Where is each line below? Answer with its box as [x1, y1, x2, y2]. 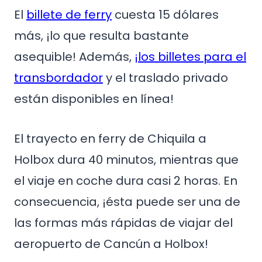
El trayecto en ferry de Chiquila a [14, 130, 206, 147]
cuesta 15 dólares [112, 6, 219, 23]
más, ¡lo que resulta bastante [14, 27, 189, 44]
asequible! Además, [14, 48, 135, 65]
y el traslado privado [103, 69, 228, 86]
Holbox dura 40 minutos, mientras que [14, 151, 239, 168]
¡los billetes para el [135, 48, 246, 65]
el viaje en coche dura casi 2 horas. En [14, 172, 237, 189]
